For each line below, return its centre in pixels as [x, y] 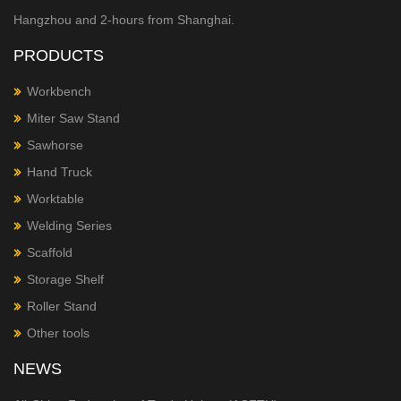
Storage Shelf [65, 279]
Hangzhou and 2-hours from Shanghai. [124, 20]
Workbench [59, 91]
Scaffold [50, 252]
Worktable [55, 199]
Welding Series [69, 226]
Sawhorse [55, 145]
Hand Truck [60, 172]
